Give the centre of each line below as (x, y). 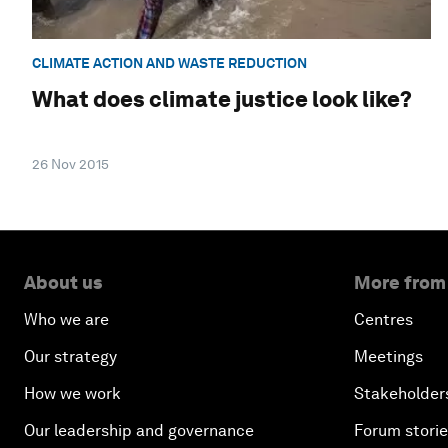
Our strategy (70, 357)
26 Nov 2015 (70, 164)
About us (63, 283)
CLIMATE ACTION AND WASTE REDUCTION (169, 62)
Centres (383, 320)
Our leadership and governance (139, 431)
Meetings (388, 357)
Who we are (66, 320)
